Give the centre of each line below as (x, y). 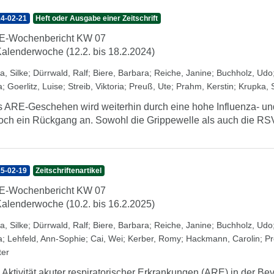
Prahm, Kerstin (205, 86)
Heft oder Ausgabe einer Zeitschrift (97, 18)
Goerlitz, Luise (35, 86)
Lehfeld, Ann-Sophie (46, 239)
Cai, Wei (107, 239)
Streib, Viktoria (96, 86)
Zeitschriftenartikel (69, 171)
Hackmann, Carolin (223, 239)
